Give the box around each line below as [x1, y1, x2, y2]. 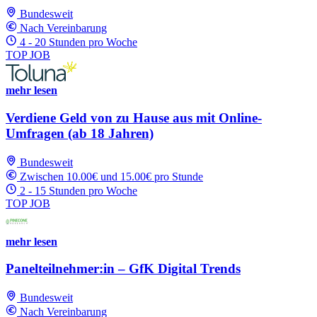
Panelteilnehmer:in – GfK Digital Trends [6, 261, 241, 277]
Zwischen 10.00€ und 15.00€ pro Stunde [20, 170, 203, 183]
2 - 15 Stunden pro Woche [20, 184, 137, 197]
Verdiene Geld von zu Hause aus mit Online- [6, 110, 262, 126]
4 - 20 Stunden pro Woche [20, 36, 137, 49]
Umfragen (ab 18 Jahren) [6, 126, 154, 142]
